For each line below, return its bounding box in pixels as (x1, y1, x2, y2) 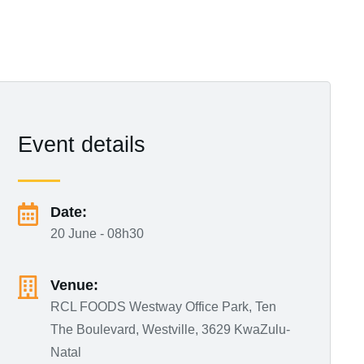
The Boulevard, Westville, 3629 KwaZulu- (50, 323, 291, 336)
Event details (18, 132, 146, 157)
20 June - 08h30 (50, 227, 145, 240)
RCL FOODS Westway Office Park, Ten (50, 300, 277, 314)
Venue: (50, 277, 99, 293)
